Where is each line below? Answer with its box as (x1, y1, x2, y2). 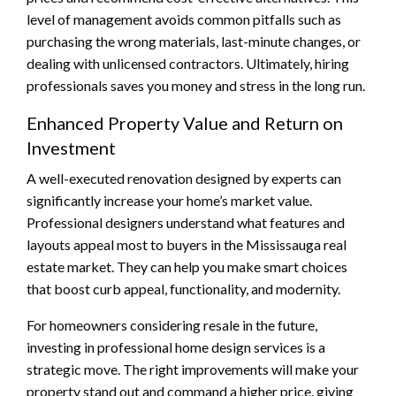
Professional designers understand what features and (27, 213, 345, 231)
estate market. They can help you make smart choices (27, 257, 347, 275)
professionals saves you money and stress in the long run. (27, 76, 365, 94)
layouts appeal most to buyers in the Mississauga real (27, 235, 346, 253)
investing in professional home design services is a (27, 338, 325, 355)
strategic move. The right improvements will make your (27, 360, 359, 377)
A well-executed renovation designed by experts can (27, 169, 341, 187)
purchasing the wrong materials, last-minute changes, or (27, 32, 361, 49)
